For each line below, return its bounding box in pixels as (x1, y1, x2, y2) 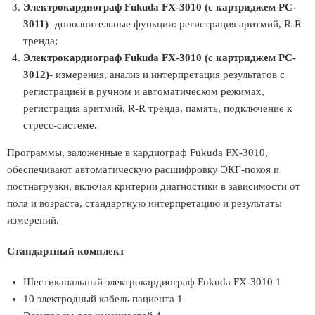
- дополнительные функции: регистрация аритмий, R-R (49, 18, 302, 30)
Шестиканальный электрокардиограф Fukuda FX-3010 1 (23, 276, 281, 288)
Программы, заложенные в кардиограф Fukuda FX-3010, (7, 147, 268, 158)
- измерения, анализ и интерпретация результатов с (49, 69, 285, 80)
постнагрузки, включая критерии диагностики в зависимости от (7, 181, 300, 192)
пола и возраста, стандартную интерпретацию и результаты (7, 198, 282, 209)
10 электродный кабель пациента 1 (23, 293, 183, 304)
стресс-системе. (23, 120, 97, 131)
